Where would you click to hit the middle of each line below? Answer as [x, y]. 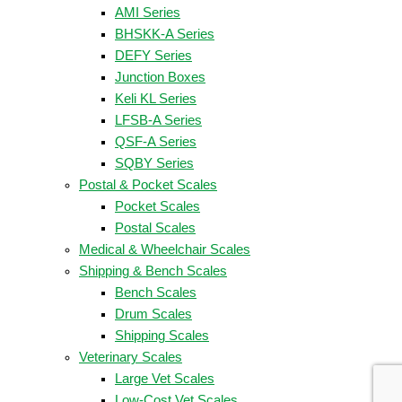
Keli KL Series [156, 98]
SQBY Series [154, 163]
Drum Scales [153, 314]
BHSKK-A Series [165, 34]
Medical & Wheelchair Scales [165, 249]
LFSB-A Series [158, 120]
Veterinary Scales [131, 357]
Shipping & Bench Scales [153, 271]
